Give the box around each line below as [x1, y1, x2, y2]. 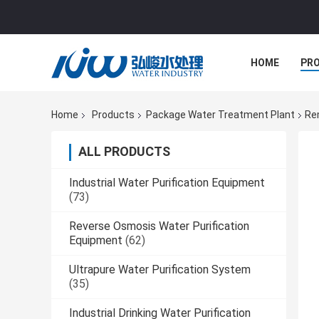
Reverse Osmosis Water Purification [69, 219, 249, 234]
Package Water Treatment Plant [146, 109, 295, 121]
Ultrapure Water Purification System [69, 263, 251, 277]
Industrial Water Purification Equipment [69, 176, 265, 190]
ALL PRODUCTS [78, 144, 170, 159]
